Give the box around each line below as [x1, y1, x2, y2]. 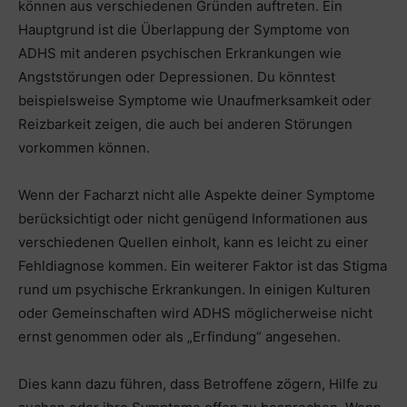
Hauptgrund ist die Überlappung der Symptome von [18, 21, 350, 39]
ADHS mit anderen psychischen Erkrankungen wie [18, 45, 342, 63]
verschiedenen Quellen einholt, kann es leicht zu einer [18, 233, 369, 252]
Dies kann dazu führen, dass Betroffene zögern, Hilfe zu [18, 375, 378, 393]
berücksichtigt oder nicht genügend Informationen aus [18, 210, 368, 228]
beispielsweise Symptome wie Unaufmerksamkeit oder [18, 92, 372, 110]
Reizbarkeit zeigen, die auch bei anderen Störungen [18, 115, 352, 134]
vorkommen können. [18, 139, 150, 157]
